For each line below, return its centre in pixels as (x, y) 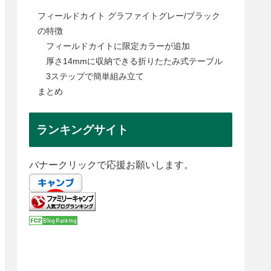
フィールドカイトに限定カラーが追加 (118, 46)
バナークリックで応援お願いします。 (111, 165)
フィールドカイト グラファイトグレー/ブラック (129, 15)
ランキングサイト (82, 130)
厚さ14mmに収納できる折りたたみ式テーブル (135, 61)
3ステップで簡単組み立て (95, 76)
